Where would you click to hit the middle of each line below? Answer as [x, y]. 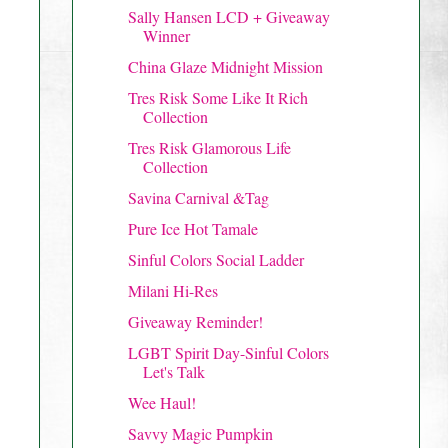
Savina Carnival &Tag [198, 197]
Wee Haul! [161, 402]
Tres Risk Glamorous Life [209, 147]
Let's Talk [173, 371]
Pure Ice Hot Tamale [192, 228]
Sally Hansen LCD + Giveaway [228, 16]
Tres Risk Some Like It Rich [217, 97]
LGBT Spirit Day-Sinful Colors [228, 352]
